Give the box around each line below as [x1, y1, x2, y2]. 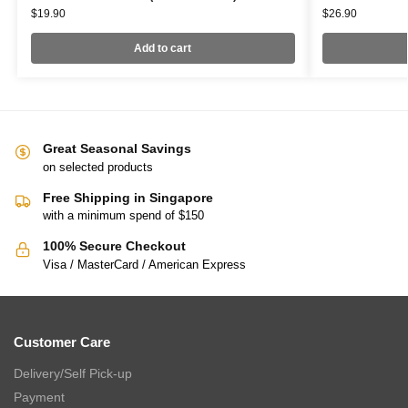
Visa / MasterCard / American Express [43, 257, 246, 271]
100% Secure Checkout [43, 239, 186, 254]
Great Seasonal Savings [43, 141, 191, 157]
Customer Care [14, 334, 110, 351]
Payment [14, 389, 65, 404]
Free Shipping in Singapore [43, 189, 213, 205]
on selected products [43, 159, 153, 174]
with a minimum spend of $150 [43, 209, 204, 223]
